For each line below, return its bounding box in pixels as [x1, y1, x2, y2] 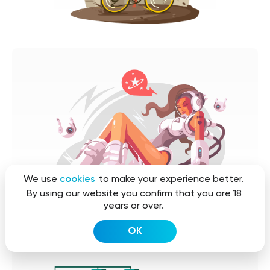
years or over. [104, 201, 164, 211]
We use [24, 175, 60, 184]
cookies [60, 175, 95, 184]
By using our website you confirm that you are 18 [26, 189, 242, 199]
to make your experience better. [96, 175, 244, 184]
